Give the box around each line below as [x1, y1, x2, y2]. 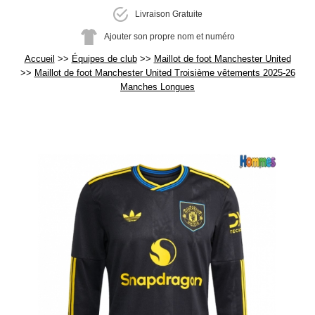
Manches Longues [120, 82, 195, 92]
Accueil [24, 53, 55, 64]
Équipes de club [71, 53, 137, 64]
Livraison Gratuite [134, 8, 202, 19]
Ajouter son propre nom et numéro [103, 31, 235, 41]
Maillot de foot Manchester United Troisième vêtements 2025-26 [34, 67, 295, 78]
